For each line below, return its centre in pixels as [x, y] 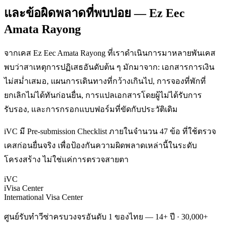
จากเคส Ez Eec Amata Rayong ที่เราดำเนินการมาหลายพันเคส [110, 53]
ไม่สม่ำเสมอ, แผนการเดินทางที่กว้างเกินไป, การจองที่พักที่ [105, 81]
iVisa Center [24, 188]
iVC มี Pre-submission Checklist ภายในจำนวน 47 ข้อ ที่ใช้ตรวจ [110, 131]
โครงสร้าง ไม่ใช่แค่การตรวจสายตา [66, 159]
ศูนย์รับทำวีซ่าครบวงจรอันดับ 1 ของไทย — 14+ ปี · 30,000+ [106, 216]
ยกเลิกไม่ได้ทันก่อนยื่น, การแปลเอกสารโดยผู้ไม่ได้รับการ [103, 95]
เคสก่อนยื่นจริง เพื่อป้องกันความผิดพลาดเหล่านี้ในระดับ [100, 145]
